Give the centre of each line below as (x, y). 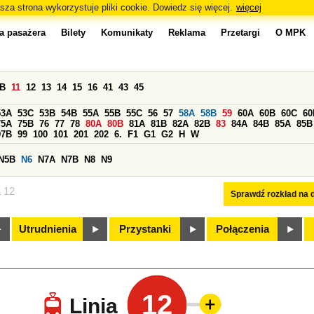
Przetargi (240, 33)
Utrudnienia (48, 229)
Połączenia (243, 229)
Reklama (187, 33)
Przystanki (145, 229)
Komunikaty (127, 33)
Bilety (73, 33)
